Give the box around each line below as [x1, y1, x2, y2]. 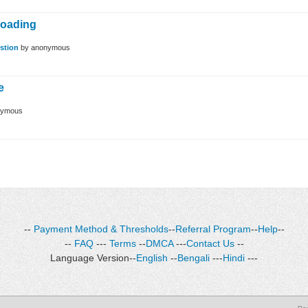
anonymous [31, 43, 70, 52]
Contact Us [186, 238, 234, 249]
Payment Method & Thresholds [33, 223, 168, 234]
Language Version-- [50, 252, 136, 263]
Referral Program [175, 223, 251, 234]
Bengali [177, 252, 210, 263]
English [136, 252, 168, 263]
